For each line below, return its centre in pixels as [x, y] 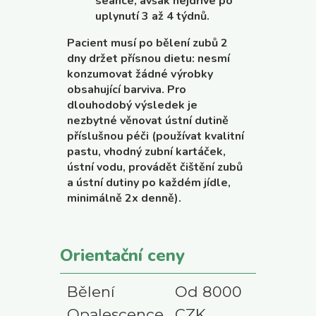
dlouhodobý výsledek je [132, 105]
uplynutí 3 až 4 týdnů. [152, 16]
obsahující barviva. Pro [127, 89]
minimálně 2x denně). [124, 198]
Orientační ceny [122, 255]
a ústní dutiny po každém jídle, [149, 182]
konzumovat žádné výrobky [140, 74]
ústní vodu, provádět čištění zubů [155, 167]
